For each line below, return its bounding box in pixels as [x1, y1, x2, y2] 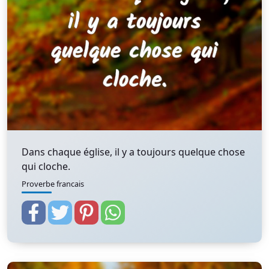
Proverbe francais [22, 178, 84, 189]
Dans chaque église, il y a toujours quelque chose [22, 145, 245, 159]
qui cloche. [22, 160, 70, 173]
